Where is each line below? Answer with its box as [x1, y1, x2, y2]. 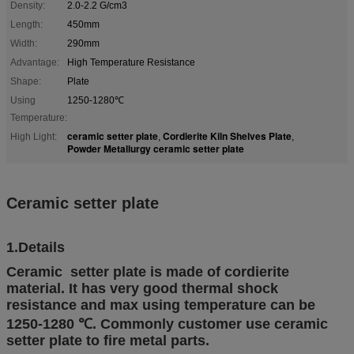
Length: [10, 18, 43, 30]
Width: [10, 37, 37, 49]
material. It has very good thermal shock [6, 280, 278, 296]
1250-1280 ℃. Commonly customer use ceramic [6, 315, 328, 332]
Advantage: [10, 56, 59, 68]
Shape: [10, 75, 41, 87]
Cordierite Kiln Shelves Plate [163, 128, 292, 143]
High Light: [10, 130, 57, 142]
